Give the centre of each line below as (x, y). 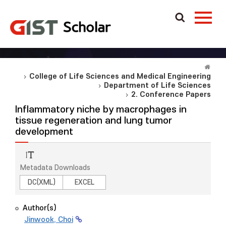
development (44, 132)
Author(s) (40, 208)
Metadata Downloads (55, 168)
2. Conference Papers (171, 95)
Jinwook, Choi (49, 220)
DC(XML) (41, 182)
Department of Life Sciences (157, 86)
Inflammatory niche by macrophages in (101, 110)
